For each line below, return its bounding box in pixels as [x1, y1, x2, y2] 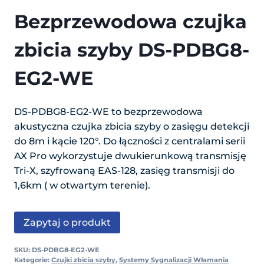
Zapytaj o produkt [24, 216, 111, 228]
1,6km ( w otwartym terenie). [14, 179, 150, 191]
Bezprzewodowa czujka [14, 9, 247, 33]
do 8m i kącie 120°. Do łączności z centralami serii [14, 135, 245, 147]
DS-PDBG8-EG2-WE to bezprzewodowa [14, 105, 203, 117]
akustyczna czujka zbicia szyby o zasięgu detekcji [14, 120, 249, 132]
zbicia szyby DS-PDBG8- [14, 38, 249, 61]
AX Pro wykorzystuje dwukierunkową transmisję [14, 150, 246, 161]
